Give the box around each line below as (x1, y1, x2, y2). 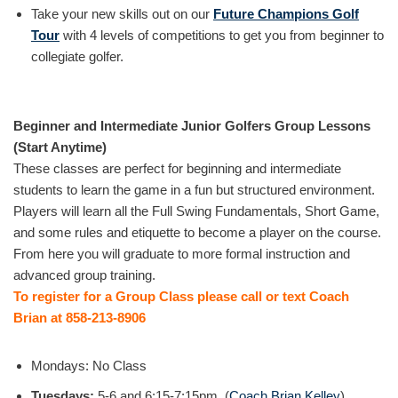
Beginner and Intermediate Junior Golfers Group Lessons (13, 118, 370, 133)
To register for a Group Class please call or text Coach (13, 289, 349, 304)
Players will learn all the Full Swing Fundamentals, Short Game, (13, 203, 379, 219)
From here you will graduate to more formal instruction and (13, 246, 350, 261)
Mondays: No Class (31, 358, 147, 373)
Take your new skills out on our (31, 6, 213, 21)
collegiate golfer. (31, 49, 123, 64)
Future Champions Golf (213, 6, 359, 21)
